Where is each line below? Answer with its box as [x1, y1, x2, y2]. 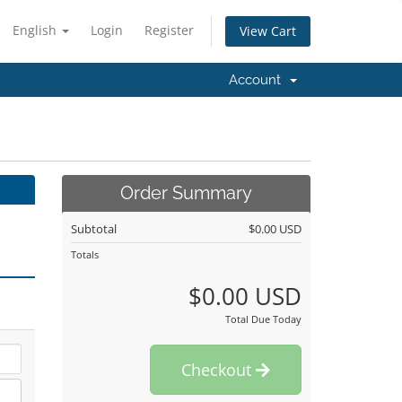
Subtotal [70, 221, 117, 237]
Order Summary [119, 183, 252, 204]
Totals [70, 248, 99, 261]
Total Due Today [225, 312, 301, 326]
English [13, 22, 60, 39]
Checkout [181, 359, 256, 380]
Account [229, 72, 288, 88]
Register [144, 22, 194, 39]
